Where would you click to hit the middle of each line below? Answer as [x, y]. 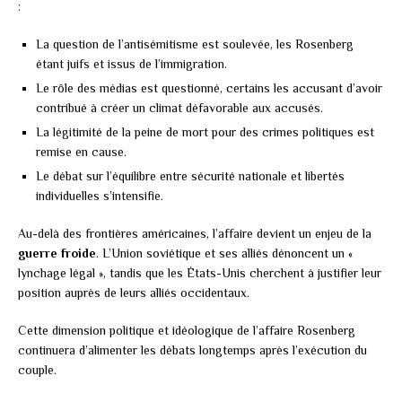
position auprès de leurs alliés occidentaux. [134, 292]
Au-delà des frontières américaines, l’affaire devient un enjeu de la [195, 233]
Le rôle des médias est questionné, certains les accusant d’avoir [209, 87]
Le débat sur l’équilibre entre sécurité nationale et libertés [190, 175]
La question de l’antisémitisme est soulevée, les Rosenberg [195, 44]
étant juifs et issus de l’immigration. [131, 63]
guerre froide [57, 253]
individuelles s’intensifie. [100, 195]
